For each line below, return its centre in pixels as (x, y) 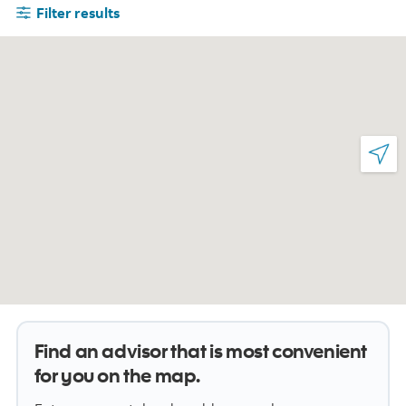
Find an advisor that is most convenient (200, 351)
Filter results (78, 13)
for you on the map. (117, 375)
